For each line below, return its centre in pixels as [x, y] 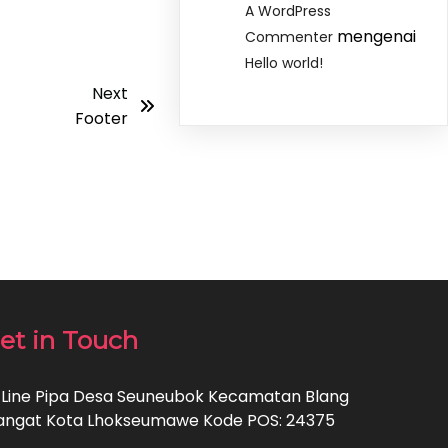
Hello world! [284, 63]
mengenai [375, 37]
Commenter [289, 37]
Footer [101, 119]
